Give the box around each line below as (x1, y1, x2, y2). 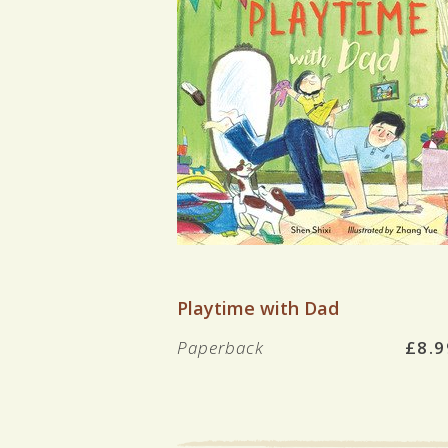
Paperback (177, 336, 269, 359)
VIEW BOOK (273, 257, 361, 277)
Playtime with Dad (177, 296, 339, 320)
